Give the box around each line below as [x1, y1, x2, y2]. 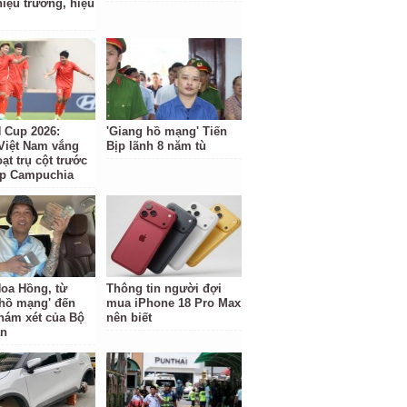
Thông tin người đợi [106, 282, 223, 295]
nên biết [106, 311, 153, 324]
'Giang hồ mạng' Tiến [106, 124, 228, 138]
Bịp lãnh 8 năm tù [106, 139, 207, 153]
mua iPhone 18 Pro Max [106, 296, 242, 310]
